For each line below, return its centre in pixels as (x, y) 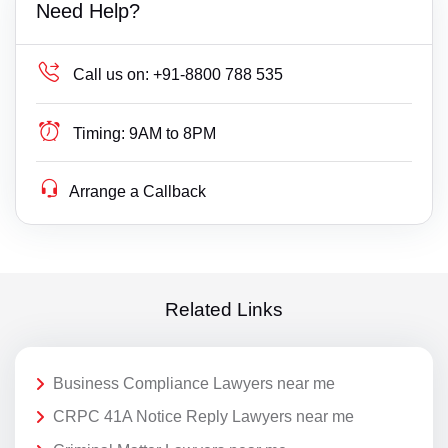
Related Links (224, 310)
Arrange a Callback (138, 191)
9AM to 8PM (173, 133)
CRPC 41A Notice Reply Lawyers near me (203, 417)
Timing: (99, 133)
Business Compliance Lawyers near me (194, 383)
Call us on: (111, 74)
